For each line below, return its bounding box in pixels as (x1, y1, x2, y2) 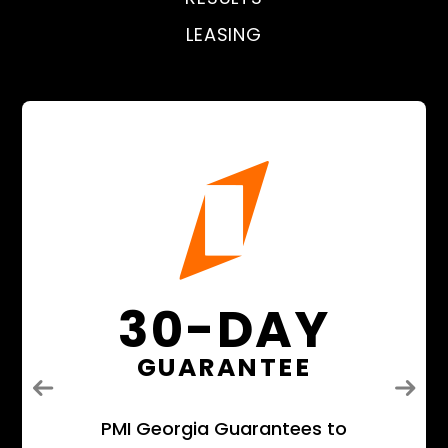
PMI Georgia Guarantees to (101, 416, 347, 442)
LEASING (185, 22, 263, 48)
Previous (50, 386, 117, 410)
